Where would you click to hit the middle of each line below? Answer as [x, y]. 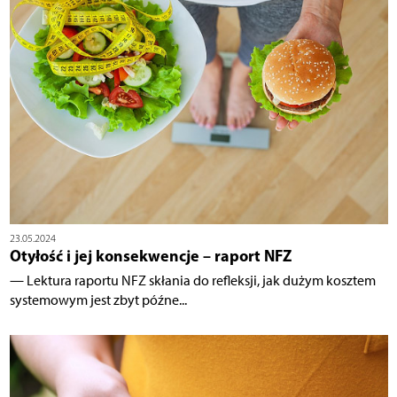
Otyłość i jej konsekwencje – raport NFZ [150, 256]
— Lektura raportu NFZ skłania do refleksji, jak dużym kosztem [192, 281]
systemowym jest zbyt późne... [98, 300]
